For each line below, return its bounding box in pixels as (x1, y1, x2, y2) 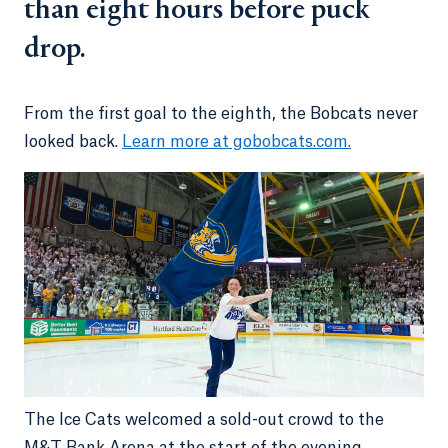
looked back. (24, 134, 122, 150)
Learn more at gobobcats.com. (122, 134, 351, 150)
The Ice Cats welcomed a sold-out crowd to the (24, 412, 384, 428)
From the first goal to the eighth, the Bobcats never (24, 106, 418, 122)
